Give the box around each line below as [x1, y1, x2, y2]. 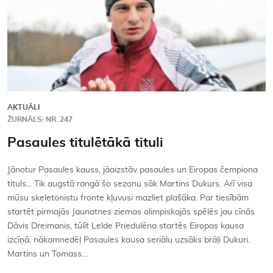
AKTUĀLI [7, 104, 40, 112]
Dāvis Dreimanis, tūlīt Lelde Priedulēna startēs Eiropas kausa [7, 222, 244, 231]
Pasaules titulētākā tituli [7, 136, 163, 150]
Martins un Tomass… [7, 250, 88, 259]
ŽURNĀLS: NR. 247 [7, 116, 73, 124]
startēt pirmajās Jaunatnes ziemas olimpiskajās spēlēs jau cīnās [7, 208, 255, 217]
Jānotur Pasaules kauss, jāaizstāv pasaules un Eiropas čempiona [7, 166, 258, 175]
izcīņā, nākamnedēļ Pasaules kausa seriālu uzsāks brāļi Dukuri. [7, 236, 255, 245]
